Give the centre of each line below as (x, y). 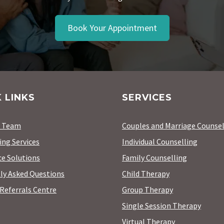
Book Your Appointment (112, 28)
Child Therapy (146, 173)
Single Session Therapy (161, 205)
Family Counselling (154, 157)
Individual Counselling (160, 141)
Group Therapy (147, 189)
